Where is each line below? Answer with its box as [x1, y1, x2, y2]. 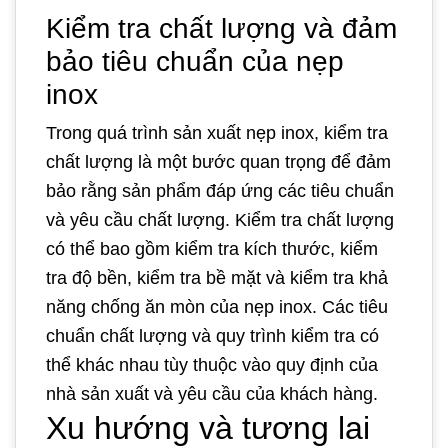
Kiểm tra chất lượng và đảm [46, 12, 397, 44]
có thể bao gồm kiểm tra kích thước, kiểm [46, 238, 378, 259]
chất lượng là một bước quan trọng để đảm [46, 151, 391, 172]
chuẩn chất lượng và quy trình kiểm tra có [46, 325, 379, 346]
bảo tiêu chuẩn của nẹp [46, 45, 344, 77]
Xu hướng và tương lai [46, 409, 370, 446]
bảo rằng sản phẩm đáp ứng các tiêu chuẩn [46, 180, 394, 201]
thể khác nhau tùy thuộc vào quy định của [46, 354, 378, 375]
